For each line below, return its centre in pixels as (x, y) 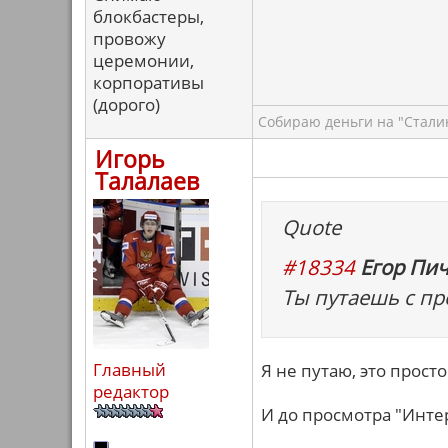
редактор (131, 391)
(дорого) (126, 104)
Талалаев (147, 181)
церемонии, (143, 60)
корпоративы (148, 82)
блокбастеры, (148, 16)
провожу (129, 38)
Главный (129, 369)
